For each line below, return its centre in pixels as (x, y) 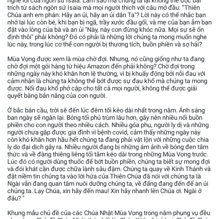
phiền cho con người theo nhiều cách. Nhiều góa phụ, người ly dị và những (108, 125)
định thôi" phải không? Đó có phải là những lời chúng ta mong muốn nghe (107, 37)
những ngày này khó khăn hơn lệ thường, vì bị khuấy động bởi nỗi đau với (106, 74)
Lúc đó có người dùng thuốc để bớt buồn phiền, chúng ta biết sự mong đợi (109, 162)
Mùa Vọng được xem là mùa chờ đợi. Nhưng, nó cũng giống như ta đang (106, 59)
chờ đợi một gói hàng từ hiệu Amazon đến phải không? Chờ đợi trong (101, 66)
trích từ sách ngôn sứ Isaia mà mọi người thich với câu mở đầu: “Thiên (104, 8)
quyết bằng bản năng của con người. (57, 96)
